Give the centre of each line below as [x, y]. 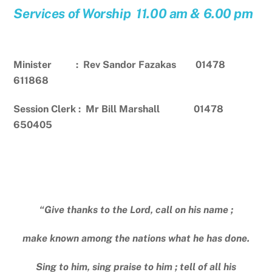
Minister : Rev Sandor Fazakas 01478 [120, 65]
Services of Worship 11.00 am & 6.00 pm [133, 13]
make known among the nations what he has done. [136, 239]
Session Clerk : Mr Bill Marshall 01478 [119, 109]
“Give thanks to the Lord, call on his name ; [136, 210]
